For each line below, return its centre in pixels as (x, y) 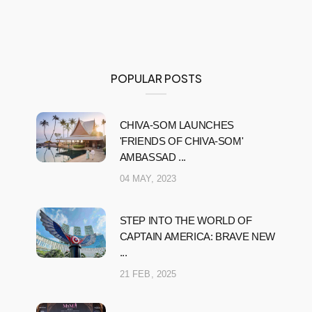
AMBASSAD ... (153, 157)
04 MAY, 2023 (148, 179)
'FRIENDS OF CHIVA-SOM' (181, 141)
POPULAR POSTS (156, 79)
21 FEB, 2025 (148, 274)
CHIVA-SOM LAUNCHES (177, 125)
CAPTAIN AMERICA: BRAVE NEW (197, 237)
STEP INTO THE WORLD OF (186, 221)
